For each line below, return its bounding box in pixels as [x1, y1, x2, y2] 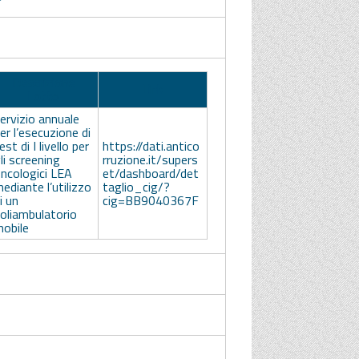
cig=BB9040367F [102, 191, 199, 211]
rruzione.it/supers [102, 150, 198, 170]
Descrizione [12, 73, 75, 93]
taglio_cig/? [102, 177, 170, 197]
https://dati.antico [102, 136, 200, 156]
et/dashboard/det [102, 163, 199, 184]
